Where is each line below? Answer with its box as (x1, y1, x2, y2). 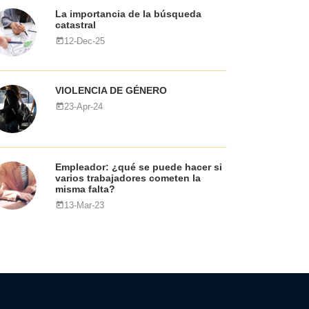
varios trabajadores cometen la (54, 172, 201, 183)
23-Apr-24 (63, 101, 103, 112)
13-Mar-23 (63, 200, 104, 210)
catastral (54, 19, 96, 30)
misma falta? (54, 183, 115, 195)
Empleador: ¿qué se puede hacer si (54, 161, 222, 172)
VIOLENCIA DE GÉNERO (54, 85, 167, 96)
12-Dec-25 (63, 36, 105, 46)
